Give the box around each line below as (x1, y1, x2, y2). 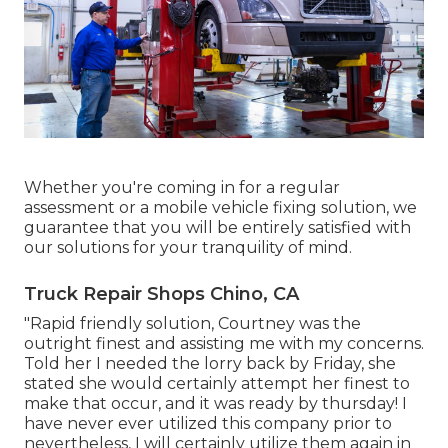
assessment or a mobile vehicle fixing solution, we (24, 198, 417, 218)
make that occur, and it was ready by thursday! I (24, 394, 407, 414)
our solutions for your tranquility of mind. (24, 238, 352, 258)
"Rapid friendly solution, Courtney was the (24, 314, 361, 334)
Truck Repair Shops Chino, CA (24, 283, 299, 306)
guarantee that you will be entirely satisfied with (24, 218, 411, 238)
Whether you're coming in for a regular (24, 178, 340, 198)
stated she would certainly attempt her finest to (24, 374, 410, 394)
